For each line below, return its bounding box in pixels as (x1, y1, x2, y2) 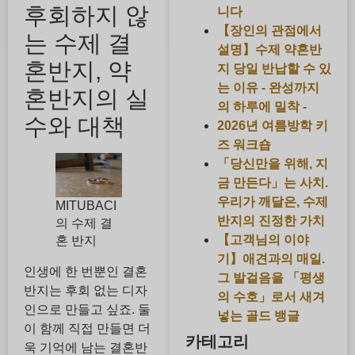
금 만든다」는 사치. (216, 175, 328, 189)
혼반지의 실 (24, 86, 149, 113)
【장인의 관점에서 (216, 23, 322, 37)
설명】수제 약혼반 (216, 42, 322, 56)
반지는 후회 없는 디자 (24, 284, 147, 298)
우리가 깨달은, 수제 (216, 194, 328, 208)
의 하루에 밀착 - (216, 99, 307, 113)
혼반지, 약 (24, 58, 132, 85)
